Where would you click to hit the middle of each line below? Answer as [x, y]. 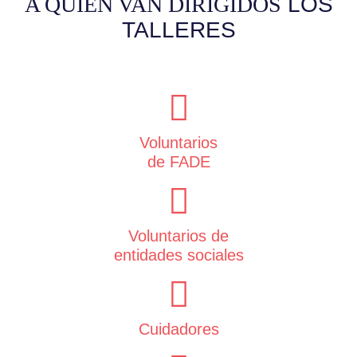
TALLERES [178, 29]
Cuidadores [178, 329]
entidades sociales [178, 255]
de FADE [178, 161]
